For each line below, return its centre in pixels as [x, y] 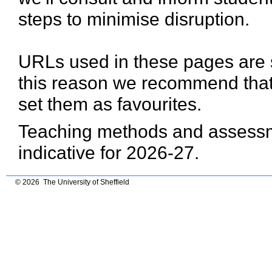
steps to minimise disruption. [134, 19]
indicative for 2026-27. [109, 153]
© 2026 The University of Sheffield [71, 182]
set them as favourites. [110, 104]
